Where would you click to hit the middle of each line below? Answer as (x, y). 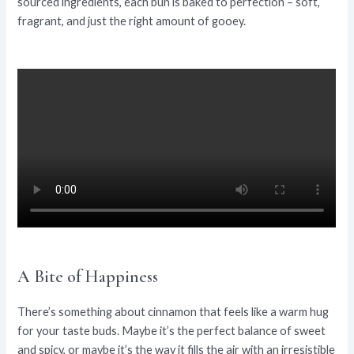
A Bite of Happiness (88, 276)
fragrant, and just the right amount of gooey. (132, 21)
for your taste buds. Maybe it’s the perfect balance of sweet (172, 330)
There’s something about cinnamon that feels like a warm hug (173, 311)
